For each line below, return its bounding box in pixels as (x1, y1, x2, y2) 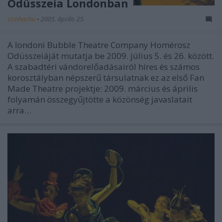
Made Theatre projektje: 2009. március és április (7, 83, 198, 94)
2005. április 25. (41, 14, 85, 23)
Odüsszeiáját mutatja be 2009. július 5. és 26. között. (7, 50, 214, 61)
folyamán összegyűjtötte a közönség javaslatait (7, 94, 192, 105)
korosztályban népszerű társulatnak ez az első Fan (7, 72, 204, 83)
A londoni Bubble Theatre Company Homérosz (7, 39, 190, 51)
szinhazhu (7, 14, 37, 23)
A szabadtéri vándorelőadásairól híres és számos (7, 61, 200, 72)
